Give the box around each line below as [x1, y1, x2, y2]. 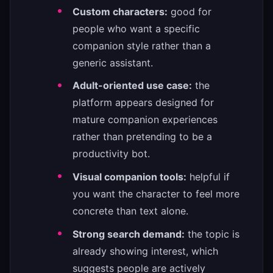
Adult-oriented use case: [73, 79, 192, 92]
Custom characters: [73, 5, 168, 18]
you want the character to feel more [73, 188, 239, 200]
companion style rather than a [73, 39, 211, 52]
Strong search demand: [73, 227, 185, 240]
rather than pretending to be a [73, 130, 212, 143]
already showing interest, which [73, 244, 218, 257]
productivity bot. [73, 147, 150, 160]
